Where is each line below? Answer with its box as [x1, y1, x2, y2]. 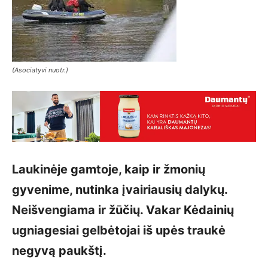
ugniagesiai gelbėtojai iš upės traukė [12, 223, 226, 237]
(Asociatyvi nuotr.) [12, 66, 68, 74]
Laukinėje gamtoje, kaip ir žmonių [12, 162, 205, 176]
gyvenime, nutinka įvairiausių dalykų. [12, 182, 227, 197]
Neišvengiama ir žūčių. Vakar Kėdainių [12, 203, 234, 217]
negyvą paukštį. [12, 243, 106, 258]
